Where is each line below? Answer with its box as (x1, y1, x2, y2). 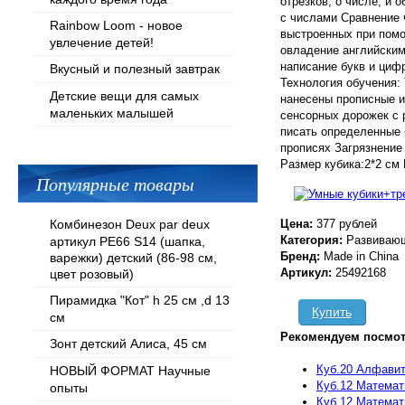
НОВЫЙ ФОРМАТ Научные (50, 363, 211, 378)
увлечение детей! (50, 35, 154, 49)
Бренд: (280, 250, 324, 263)
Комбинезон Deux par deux (50, 217, 210, 231)
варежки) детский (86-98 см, (50, 250, 217, 264)
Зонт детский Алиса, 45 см (50, 336, 207, 351)
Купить (312, 305, 352, 319)
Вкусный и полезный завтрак (50, 61, 220, 76)
